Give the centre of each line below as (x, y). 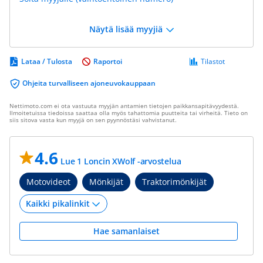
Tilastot (213, 61)
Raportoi (108, 61)
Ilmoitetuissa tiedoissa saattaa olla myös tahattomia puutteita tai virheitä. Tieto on (129, 113)
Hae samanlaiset (129, 231)
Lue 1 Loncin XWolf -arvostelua (121, 161)
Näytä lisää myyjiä (126, 29)
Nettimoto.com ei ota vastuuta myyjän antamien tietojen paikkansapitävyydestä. (124, 106)
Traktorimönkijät (174, 182)
